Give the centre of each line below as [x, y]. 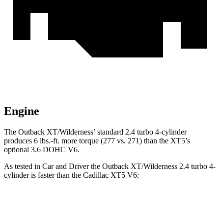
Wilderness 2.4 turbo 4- [179, 166]
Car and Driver [66, 166]
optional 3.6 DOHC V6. [42, 150]
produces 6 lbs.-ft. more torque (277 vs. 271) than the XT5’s [97, 141]
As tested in [23, 166]
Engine [22, 111]
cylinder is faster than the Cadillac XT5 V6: [71, 175]
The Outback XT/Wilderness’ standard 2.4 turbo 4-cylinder [95, 132]
